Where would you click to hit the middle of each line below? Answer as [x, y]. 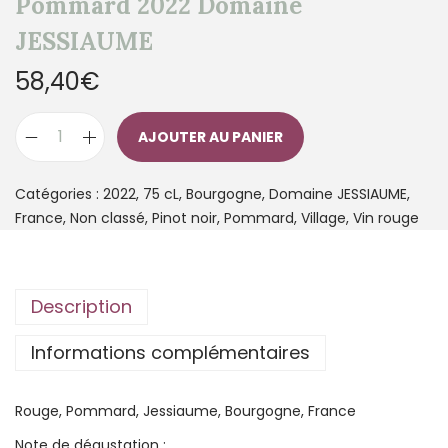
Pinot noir [184, 218]
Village [323, 218]
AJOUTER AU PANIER [210, 137]
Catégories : [59, 194]
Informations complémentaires [170, 353]
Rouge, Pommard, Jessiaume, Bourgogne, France [185, 411]
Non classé [107, 218]
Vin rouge [386, 218]
